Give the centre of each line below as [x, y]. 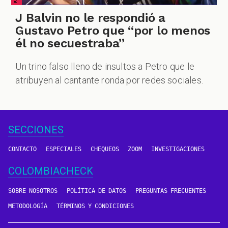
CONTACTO [22, 149]
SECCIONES [36, 130]
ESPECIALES [63, 149]
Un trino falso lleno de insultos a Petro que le [105, 67]
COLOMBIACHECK [50, 171]
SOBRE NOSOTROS [33, 191]
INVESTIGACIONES [178, 149]
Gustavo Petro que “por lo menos [113, 31]
